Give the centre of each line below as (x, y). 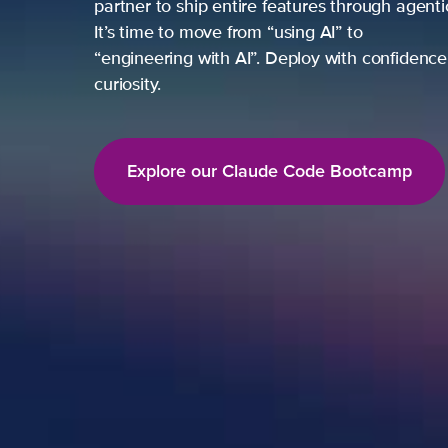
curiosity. (128, 85)
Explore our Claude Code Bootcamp (270, 171)
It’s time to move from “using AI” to (228, 33)
